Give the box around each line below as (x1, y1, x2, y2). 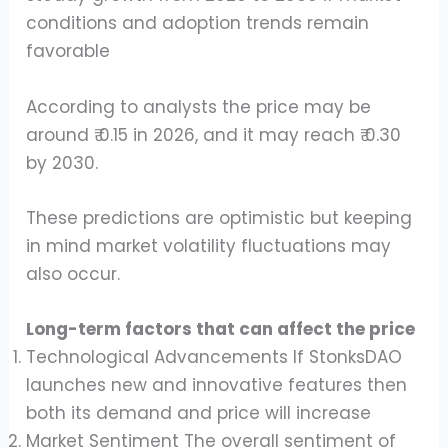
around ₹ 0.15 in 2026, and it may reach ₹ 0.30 (26, 122, 402, 147)
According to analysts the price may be (26, 94, 372, 119)
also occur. (26, 261, 121, 286)
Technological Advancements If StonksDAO (26, 344, 403, 369)
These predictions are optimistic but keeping (26, 205, 413, 230)
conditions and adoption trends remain (26, 11, 370, 36)
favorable (26, 39, 111, 64)
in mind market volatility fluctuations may (26, 233, 392, 258)
